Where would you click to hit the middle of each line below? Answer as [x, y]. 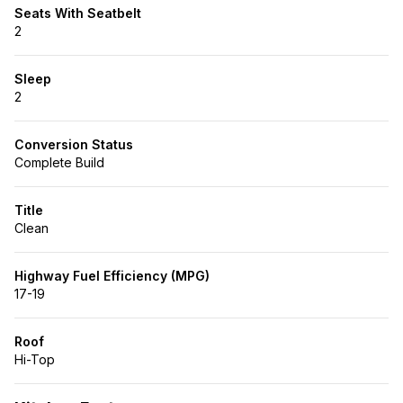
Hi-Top [35, 359]
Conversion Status [74, 144]
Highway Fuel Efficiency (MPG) [112, 276]
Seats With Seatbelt [78, 13]
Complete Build [59, 162]
